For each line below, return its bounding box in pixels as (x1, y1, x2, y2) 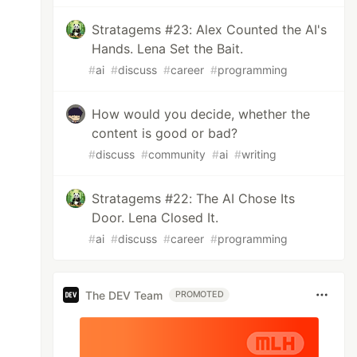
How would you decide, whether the (92, 106, 311, 122)
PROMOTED (175, 289, 224, 300)
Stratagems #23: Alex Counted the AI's (92, 22, 328, 37)
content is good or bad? (92, 125, 238, 141)
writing (241, 147, 277, 161)
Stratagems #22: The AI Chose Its (92, 190, 296, 206)
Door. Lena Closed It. (92, 210, 219, 226)
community (148, 147, 206, 161)
